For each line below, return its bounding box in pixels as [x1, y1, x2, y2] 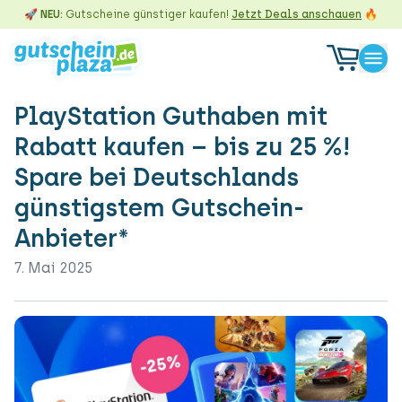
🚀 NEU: [24, 8, 63, 21]
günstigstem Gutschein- [14, 193, 304, 223]
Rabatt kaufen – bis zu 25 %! [14, 132, 350, 162]
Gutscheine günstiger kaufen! [63, 8, 232, 21]
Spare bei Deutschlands [14, 162, 299, 193]
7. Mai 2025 [14, 259, 92, 277]
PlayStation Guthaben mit [14, 101, 328, 132]
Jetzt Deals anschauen [232, 8, 362, 21]
